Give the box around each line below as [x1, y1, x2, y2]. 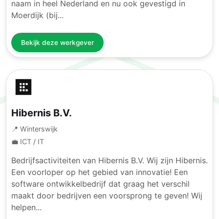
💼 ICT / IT [11, 137, 44, 146]
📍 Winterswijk [11, 124, 58, 133]
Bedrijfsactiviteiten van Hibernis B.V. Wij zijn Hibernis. [11, 155, 208, 165]
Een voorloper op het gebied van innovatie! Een [11, 167, 188, 177]
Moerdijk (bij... [11, 10, 64, 21]
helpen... [11, 202, 42, 212]
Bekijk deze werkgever [21, 39, 94, 47]
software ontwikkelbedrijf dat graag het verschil [11, 178, 190, 189]
